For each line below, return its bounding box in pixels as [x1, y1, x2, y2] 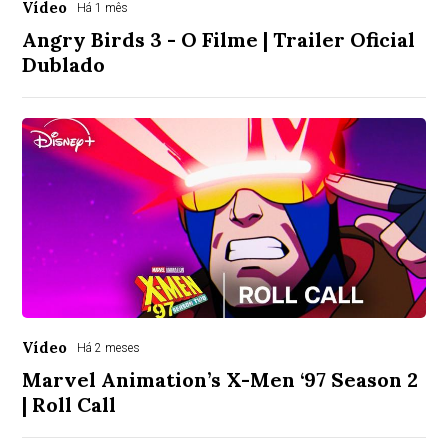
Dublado [22, 52, 106, 77]
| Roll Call [22, 392, 117, 417]
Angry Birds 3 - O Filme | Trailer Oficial [22, 27, 416, 52]
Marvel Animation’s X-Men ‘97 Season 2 [22, 367, 419, 392]
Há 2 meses [77, 341, 141, 355]
